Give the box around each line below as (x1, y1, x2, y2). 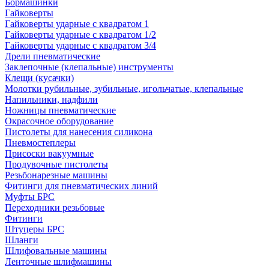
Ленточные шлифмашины (5, 256, 112, 267)
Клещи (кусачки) (5, 73, 74, 83)
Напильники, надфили (5, 94, 98, 104)
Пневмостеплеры (5, 138, 76, 148)
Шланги (5, 235, 38, 245)
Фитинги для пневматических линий (5, 181, 158, 191)
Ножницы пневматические (5, 105, 116, 115)
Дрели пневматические (5, 51, 100, 61)
